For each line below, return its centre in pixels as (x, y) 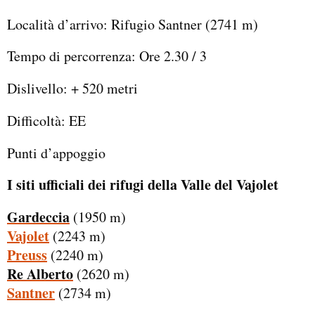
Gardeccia (38, 217)
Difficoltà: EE (46, 120)
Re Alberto (40, 274)
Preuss (27, 255)
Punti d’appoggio (56, 153)
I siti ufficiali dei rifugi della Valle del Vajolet (143, 185)
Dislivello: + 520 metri (72, 88)
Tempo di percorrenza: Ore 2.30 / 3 (107, 56)
